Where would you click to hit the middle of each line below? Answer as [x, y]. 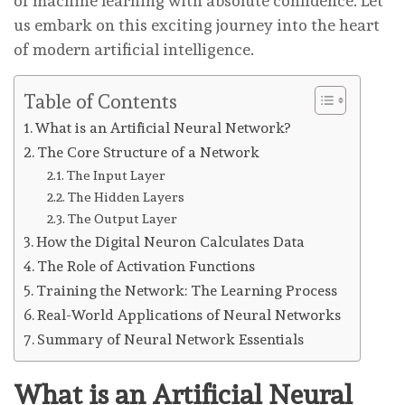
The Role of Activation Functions [146, 266]
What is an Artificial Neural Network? [163, 127]
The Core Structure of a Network [149, 152]
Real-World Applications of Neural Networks [189, 315]
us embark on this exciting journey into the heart [197, 24]
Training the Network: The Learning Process [187, 290]
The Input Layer [116, 174]
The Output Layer [122, 218]
